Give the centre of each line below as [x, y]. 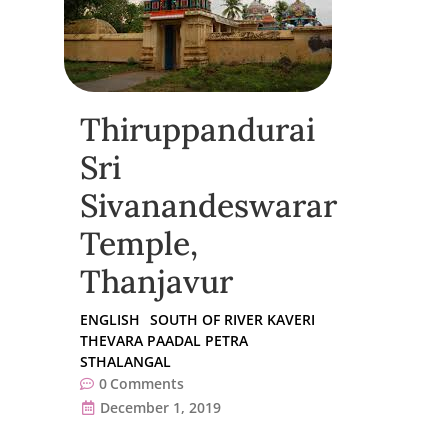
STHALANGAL [125, 361]
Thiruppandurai [197, 129]
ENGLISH [110, 319]
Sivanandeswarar [208, 205]
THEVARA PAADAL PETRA [164, 340]
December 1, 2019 [160, 407]
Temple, [139, 243]
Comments [147, 383]
